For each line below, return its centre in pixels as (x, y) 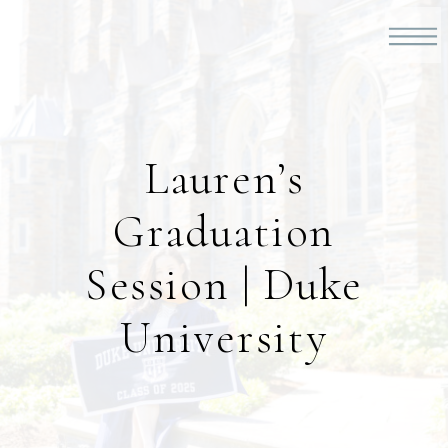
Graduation (224, 231)
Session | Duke (224, 285)
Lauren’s (224, 178)
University (224, 338)
